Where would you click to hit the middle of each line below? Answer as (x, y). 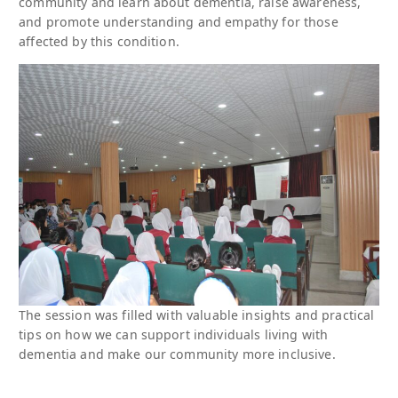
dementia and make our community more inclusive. (177, 354)
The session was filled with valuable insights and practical (197, 314)
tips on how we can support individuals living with (174, 334)
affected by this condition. (99, 42)
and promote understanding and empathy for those (179, 22)
